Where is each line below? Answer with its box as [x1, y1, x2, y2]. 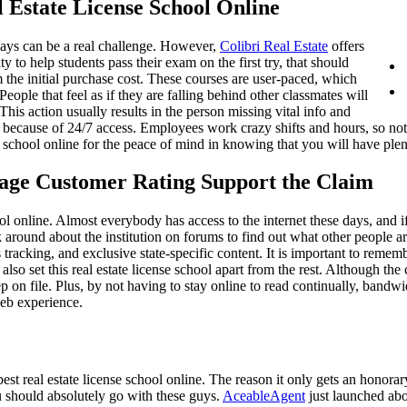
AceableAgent [223, 388, 305, 404]
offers [328, 37, 364, 54]
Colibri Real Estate [220, 37, 328, 54]
